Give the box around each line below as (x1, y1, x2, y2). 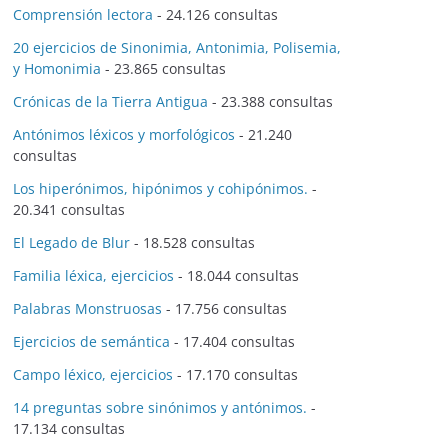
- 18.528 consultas (130, 233, 255, 252)
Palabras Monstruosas (13, 299, 162, 318)
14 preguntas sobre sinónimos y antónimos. (13, 398, 307, 417)
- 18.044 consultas (174, 266, 299, 285)
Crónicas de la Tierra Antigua (13, 92, 208, 111)
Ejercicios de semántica (13, 332, 170, 351)
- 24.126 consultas (153, 5, 278, 24)
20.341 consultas (13, 200, 125, 219)
